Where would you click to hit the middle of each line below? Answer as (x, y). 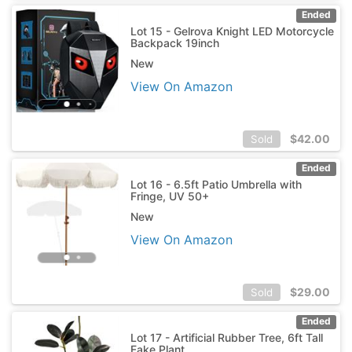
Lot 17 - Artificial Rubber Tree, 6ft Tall (226, 337)
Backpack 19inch (174, 42)
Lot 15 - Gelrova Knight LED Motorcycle (232, 31)
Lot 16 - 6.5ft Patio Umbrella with (216, 184)
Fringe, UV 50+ (169, 196)
